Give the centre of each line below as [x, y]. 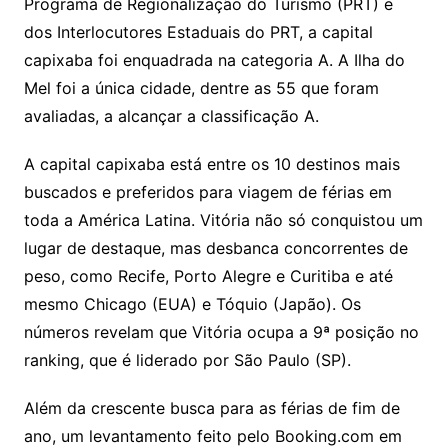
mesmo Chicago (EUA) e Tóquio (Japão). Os [192, 304]
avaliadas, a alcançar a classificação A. [171, 116]
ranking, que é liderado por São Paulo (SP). [187, 360]
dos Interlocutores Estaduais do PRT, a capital [198, 32]
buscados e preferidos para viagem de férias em [207, 192]
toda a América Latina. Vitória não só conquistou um [223, 220]
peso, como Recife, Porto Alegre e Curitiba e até [208, 276]
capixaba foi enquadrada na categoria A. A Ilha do [214, 60]
